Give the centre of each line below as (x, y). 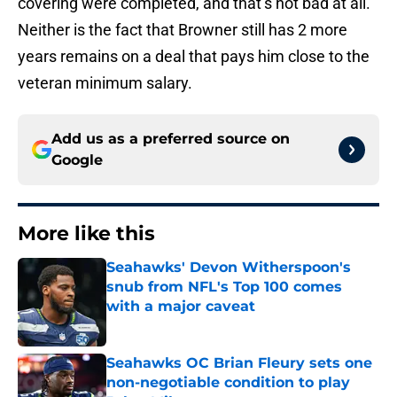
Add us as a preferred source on (171, 139)
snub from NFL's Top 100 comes (224, 287)
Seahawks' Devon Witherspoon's (229, 268)
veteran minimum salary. (105, 83)
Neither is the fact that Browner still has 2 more (183, 30)
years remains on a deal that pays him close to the (194, 57)
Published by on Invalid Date (183, 324)
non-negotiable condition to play (228, 383)
